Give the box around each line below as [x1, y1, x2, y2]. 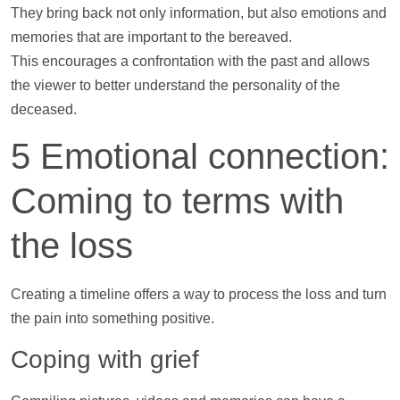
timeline [80, 287, 130, 303]
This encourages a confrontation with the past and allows [11, 53, 370, 69]
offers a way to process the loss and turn [130, 287, 387, 303]
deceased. [11, 101, 77, 117]
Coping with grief [11, 345, 199, 373]
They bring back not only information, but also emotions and [11, 4, 387, 21]
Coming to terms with [11, 181, 344, 221]
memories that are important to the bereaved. [11, 29, 292, 45]
